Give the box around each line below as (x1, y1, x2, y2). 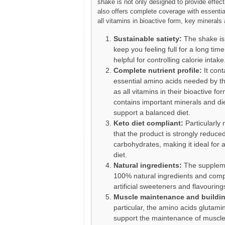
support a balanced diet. (114, 108, 190, 117)
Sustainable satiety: (114, 34, 182, 43)
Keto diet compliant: (114, 119, 183, 127)
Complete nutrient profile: (114, 66, 202, 74)
